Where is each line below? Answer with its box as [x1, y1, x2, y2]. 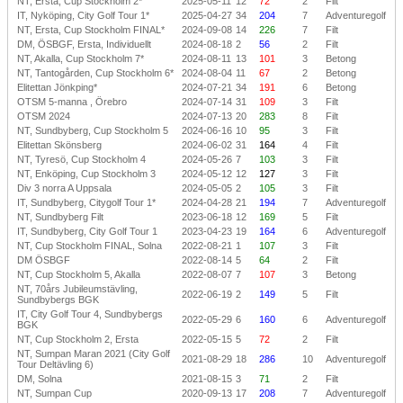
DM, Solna [17, 372, 62, 384]
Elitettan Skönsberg [17, 139, 102, 150]
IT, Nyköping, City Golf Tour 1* [17, 9, 149, 21]
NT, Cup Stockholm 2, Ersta [17, 333, 139, 345]
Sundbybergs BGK [17, 293, 99, 305]
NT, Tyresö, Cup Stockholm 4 [17, 153, 146, 165]
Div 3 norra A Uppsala [17, 182, 112, 193]
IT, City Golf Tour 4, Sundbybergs [17, 308, 163, 319]
